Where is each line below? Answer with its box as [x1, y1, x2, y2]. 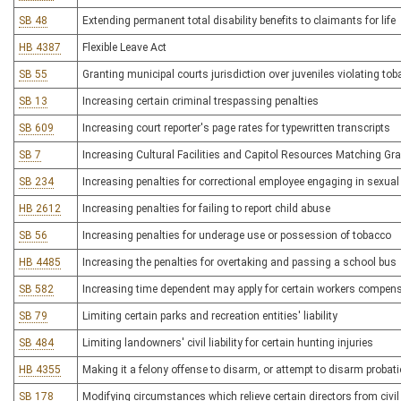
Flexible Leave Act [82, 41, 166, 54]
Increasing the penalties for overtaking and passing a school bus [82, 256, 397, 269]
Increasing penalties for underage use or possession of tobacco [82, 229, 391, 242]
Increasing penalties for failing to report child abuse [82, 202, 330, 215]
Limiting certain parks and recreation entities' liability [82, 310, 337, 322]
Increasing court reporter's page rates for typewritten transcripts [82, 122, 390, 134]
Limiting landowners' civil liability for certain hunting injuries [82, 337, 373, 349]
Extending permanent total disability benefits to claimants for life [82, 14, 396, 27]
